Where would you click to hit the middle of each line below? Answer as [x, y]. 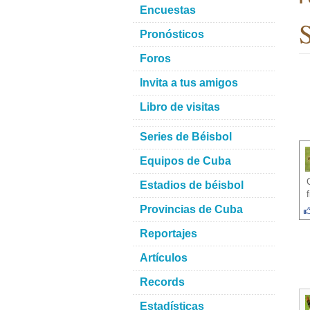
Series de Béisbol [186, 137]
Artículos [164, 258]
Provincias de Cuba [191, 209]
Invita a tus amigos [189, 83]
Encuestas [168, 10]
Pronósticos [172, 34]
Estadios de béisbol [192, 185]
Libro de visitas [180, 107]
